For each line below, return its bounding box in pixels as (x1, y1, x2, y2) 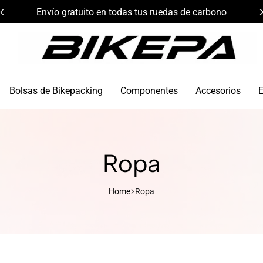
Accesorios (195, 85, 241, 96)
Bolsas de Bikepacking (9, 85, 103, 96)
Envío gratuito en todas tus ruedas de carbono (36, 6, 227, 18)
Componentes (120, 85, 178, 96)
